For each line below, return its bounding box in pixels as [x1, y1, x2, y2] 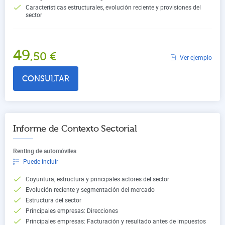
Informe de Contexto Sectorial [13, 123, 137, 134]
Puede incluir [23, 157, 58, 165]
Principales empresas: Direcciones [26, 206, 118, 214]
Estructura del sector [26, 195, 81, 204]
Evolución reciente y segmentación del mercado [26, 185, 155, 193]
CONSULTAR [22, 74, 69, 83]
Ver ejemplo [180, 53, 212, 61]
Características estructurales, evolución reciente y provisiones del [26, 3, 201, 11]
